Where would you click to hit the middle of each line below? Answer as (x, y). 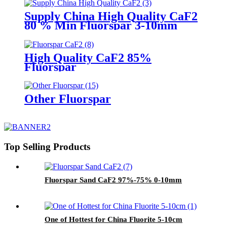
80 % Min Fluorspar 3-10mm (101, 25)
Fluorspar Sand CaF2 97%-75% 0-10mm (113, 180)
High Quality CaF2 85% (88, 58)
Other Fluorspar (68, 99)
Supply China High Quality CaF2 (111, 16)
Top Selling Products (47, 147)
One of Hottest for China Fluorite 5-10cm (113, 219)
